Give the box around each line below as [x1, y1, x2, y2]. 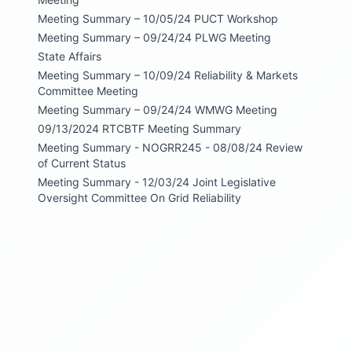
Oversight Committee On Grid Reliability [38, 190, 241, 204]
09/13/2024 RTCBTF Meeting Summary [38, 121, 241, 135]
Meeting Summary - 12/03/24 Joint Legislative [38, 174, 276, 189]
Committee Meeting [38, 83, 138, 97]
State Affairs [38, 49, 101, 63]
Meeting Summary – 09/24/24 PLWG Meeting [38, 30, 271, 44]
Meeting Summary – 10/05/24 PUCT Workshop [38, 11, 278, 25]
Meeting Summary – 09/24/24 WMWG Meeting [38, 102, 277, 116]
